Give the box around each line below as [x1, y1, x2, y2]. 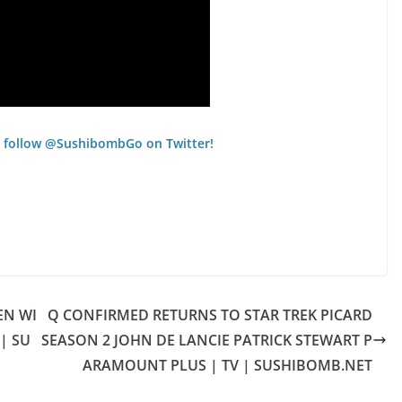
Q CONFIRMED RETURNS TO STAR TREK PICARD [48, 304, 372, 325]
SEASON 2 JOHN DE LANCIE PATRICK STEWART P [41, 329, 372, 350]
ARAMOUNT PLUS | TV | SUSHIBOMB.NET [83, 354, 372, 375]
